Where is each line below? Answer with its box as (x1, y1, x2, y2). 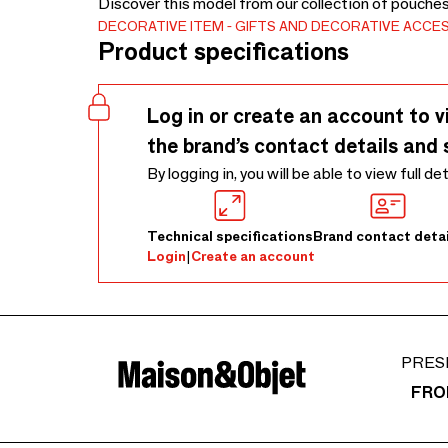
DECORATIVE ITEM (98, 17, 224, 35)
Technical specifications (147, 227, 313, 245)
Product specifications (98, 37, 349, 66)
